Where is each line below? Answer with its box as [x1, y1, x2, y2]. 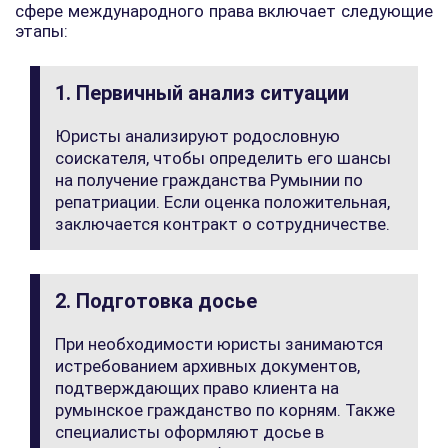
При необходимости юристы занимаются [55, 334, 383, 354]
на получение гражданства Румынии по [55, 170, 363, 190]
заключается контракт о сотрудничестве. [55, 214, 390, 234]
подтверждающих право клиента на [55, 378, 339, 398]
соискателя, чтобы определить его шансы [55, 148, 391, 168]
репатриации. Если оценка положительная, [55, 192, 390, 212]
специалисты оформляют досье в [55, 422, 324, 442]
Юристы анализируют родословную [55, 126, 340, 146]
